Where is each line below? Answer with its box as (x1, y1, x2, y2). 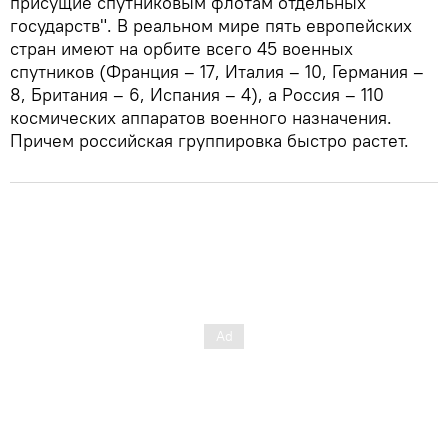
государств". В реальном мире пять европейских (10, 13, 412, 37)
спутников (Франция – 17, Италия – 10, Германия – (10, 59, 424, 83)
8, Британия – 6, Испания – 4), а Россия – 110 (10, 82, 384, 106)
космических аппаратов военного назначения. (10, 105, 392, 129)
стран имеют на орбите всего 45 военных (10, 36, 353, 60)
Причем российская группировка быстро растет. (10, 128, 409, 152)
